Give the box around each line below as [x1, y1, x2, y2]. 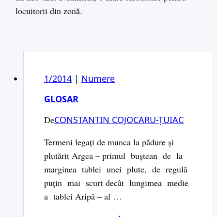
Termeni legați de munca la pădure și [44, 136, 174, 148]
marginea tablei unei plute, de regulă [44, 163, 187, 175]
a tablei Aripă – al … [44, 190, 122, 202]
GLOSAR [44, 93, 78, 105]
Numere [81, 72, 115, 84]
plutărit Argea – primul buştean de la [44, 149, 186, 161]
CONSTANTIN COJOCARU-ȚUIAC [54, 113, 184, 125]
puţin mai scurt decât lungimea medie [44, 176, 191, 188]
